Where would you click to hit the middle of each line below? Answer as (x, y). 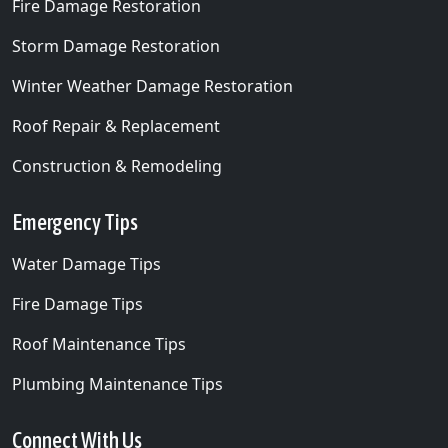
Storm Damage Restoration (116, 46)
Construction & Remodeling (117, 166)
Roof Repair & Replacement (116, 126)
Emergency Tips (75, 222)
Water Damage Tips (86, 264)
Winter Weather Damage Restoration (152, 86)
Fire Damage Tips (77, 304)
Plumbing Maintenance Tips (117, 384)
